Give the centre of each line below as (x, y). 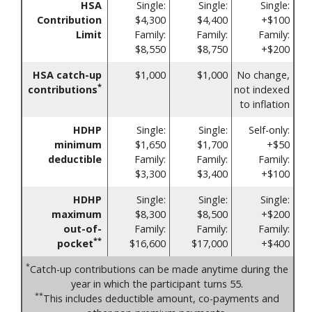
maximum (77, 214)
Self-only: (269, 130)
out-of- (83, 228)
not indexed (262, 89)
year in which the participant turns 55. (157, 283)
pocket (75, 243)
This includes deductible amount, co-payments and (161, 298)
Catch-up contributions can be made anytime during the (159, 269)
